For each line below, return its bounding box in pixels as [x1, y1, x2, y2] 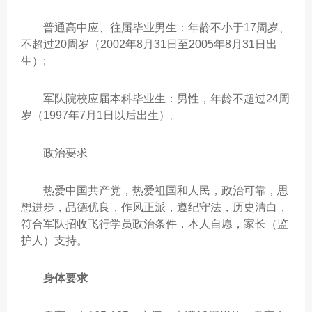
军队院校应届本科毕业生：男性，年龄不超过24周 [21, 93, 290, 104]
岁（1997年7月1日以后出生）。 [21, 109, 181, 121]
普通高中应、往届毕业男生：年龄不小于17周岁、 [21, 22, 290, 33]
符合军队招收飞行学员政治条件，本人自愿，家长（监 [21, 218, 288, 230]
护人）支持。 [21, 235, 88, 247]
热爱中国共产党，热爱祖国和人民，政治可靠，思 [21, 185, 288, 196]
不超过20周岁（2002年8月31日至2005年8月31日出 [21, 38, 277, 50]
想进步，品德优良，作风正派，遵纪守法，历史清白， [21, 201, 288, 213]
